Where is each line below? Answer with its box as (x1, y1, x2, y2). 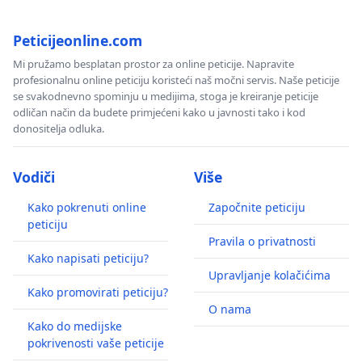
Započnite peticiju (208, 200, 305, 216)
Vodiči (13, 167, 55, 187)
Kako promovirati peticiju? (27, 284, 168, 301)
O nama (208, 301, 251, 318)
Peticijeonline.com (13, 31, 142, 51)
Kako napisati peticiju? (27, 250, 149, 267)
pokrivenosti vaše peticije (27, 335, 164, 351)
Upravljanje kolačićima (208, 267, 330, 284)
